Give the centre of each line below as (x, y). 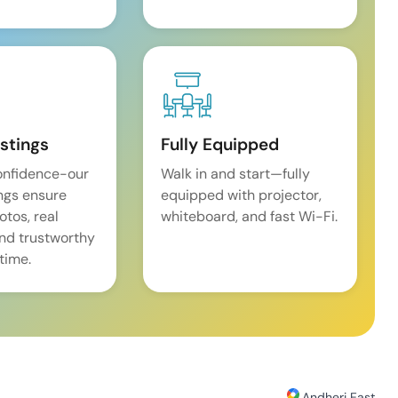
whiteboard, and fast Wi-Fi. (250, 217)
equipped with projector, (242, 195)
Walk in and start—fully (236, 174)
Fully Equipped (220, 145)
